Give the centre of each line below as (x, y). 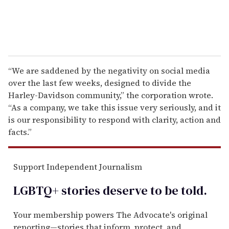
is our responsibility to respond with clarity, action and (114, 119)
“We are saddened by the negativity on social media (109, 70)
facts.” (20, 132)
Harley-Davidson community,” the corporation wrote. (111, 95)
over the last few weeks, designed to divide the (100, 83)
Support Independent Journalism (78, 166)
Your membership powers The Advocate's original (110, 214)
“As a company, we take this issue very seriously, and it (114, 107)
